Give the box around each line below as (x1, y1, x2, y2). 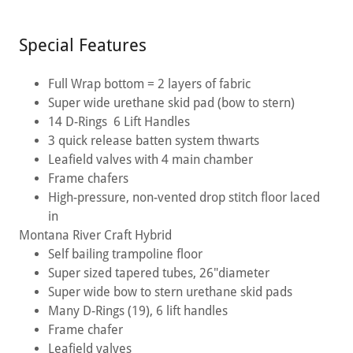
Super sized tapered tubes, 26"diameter (47, 266, 269, 281)
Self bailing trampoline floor (47, 247, 203, 262)
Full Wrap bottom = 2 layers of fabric (47, 76, 251, 92)
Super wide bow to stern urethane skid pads (47, 284, 292, 300)
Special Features (19, 35, 147, 56)
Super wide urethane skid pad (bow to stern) (47, 95, 298, 111)
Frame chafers (47, 171, 128, 187)
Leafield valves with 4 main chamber (47, 152, 253, 168)
